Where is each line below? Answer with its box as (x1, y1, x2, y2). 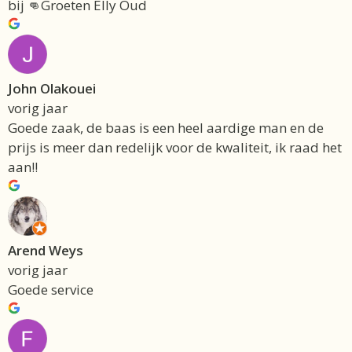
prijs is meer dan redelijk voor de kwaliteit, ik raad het (8, 138, 342, 157)
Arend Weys (8, 241, 83, 260)
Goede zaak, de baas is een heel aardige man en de (8, 119, 324, 137)
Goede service (8, 280, 93, 299)
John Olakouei (8, 79, 96, 98)
